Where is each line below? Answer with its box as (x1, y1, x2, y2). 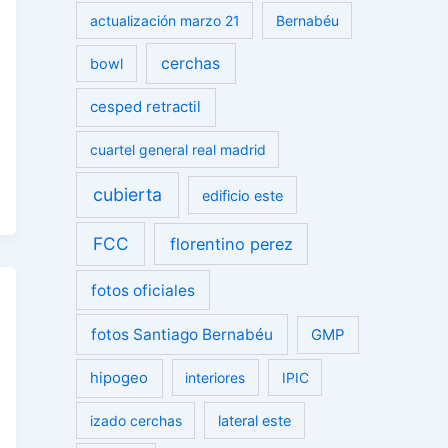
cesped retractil (90, 98, 202, 117)
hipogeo (90, 369, 149, 388)
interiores (185, 369, 246, 387)
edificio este (202, 186, 284, 204)
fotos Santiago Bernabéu (90, 325, 273, 345)
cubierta (93, 183, 162, 205)
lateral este (218, 411, 292, 429)
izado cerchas (89, 411, 182, 429)
